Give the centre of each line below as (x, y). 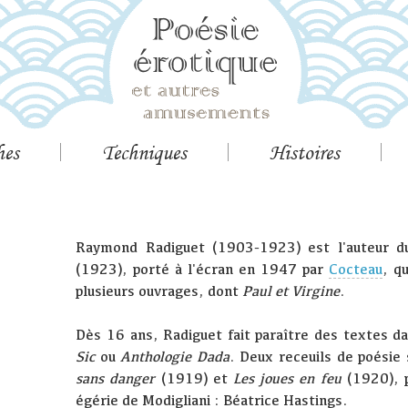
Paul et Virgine (291, 291)
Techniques (144, 152)
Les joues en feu (287, 379)
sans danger (116, 379)
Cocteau (356, 270)
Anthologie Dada (175, 357)
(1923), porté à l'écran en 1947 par (203, 270)
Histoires (305, 152)
